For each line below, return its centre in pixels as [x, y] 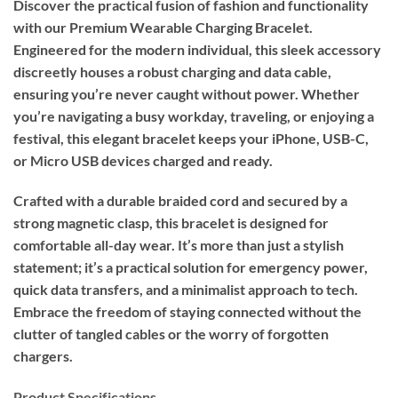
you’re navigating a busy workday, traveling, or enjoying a [194, 115]
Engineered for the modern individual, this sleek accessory [197, 49]
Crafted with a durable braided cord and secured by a [180, 201]
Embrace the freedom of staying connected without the [187, 312]
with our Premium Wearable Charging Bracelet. [163, 27]
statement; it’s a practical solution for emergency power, [191, 267]
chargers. [43, 356]
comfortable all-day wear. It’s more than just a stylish [179, 245]
